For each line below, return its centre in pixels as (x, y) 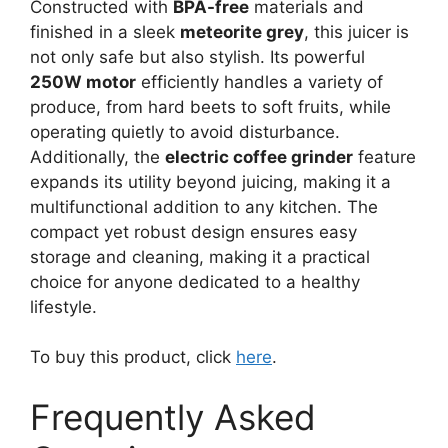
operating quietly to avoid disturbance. (185, 131)
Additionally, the (97, 156)
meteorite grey (242, 31)
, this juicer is (356, 31)
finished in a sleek (105, 31)
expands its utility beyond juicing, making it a (210, 181)
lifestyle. (63, 306)
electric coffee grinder (259, 156)
